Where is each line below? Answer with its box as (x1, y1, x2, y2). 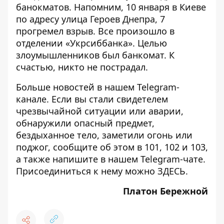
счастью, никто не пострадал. (16, 61, 148, 73)
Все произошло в (98, 25, 174, 37)
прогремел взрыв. (16, 25, 98, 37)
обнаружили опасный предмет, (16, 117, 154, 129)
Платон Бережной (123, 185, 208, 197)
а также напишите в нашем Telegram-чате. (16, 153, 205, 165)
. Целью (132, 37, 167, 49)
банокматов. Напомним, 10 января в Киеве (16, 1, 206, 13)
